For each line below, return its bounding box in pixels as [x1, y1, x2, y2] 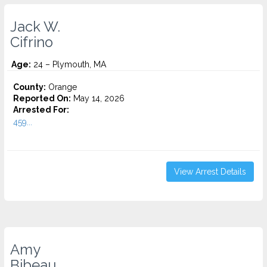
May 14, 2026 [71, 94, 125, 103]
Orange [46, 82, 77, 92]
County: [13, 82, 46, 92]
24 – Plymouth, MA [31, 60, 106, 69]
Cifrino [10, 34, 53, 51]
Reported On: [13, 94, 71, 103]
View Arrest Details [174, 167, 246, 176]
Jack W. [10, 18, 60, 35]
